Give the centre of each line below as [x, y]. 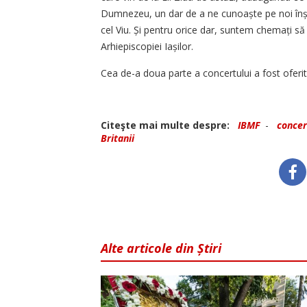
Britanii [118, 138]
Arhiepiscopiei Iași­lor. [147, 47]
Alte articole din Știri [161, 248]
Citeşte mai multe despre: [168, 125]
